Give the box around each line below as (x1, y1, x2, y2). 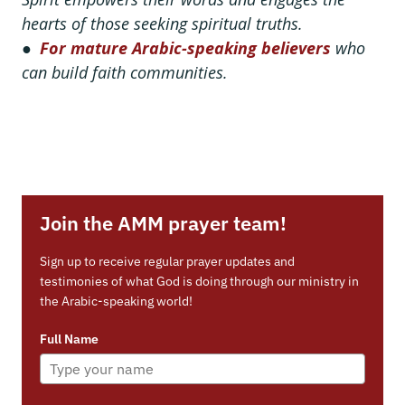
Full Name (40, 330, 99, 347)
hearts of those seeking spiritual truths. (22, 12, 303, 34)
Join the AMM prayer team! (40, 209, 287, 236)
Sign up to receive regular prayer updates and (40, 252, 295, 269)
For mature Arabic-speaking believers (40, 36, 331, 59)
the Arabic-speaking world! (40, 292, 193, 309)
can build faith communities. (22, 61, 228, 83)
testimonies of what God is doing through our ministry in (40, 272, 359, 289)
